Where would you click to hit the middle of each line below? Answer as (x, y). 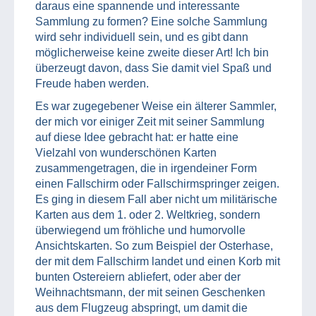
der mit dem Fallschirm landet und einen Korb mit (158, 261)
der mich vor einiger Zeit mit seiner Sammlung (150, 121)
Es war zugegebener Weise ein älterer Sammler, (156, 106)
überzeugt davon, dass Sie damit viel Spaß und (153, 68)
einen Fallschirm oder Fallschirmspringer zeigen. (157, 183)
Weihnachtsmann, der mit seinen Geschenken (150, 292)
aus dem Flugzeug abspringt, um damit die (141, 308)
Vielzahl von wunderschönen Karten (126, 152)
